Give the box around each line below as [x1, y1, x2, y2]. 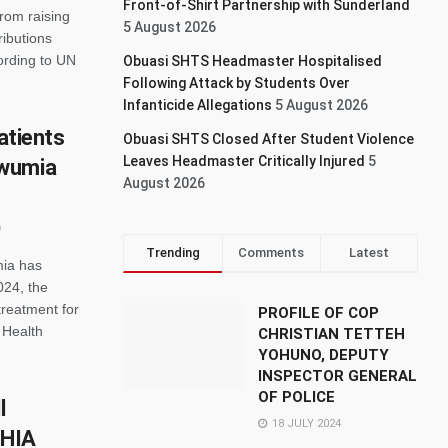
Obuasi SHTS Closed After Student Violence [123, 131, 415, 147]
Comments [238, 245, 305, 260]
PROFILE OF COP [258, 304, 380, 322]
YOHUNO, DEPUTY [258, 346, 390, 364]
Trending [145, 245, 200, 260]
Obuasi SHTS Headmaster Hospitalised [123, 53, 383, 69]
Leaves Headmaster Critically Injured [123, 153, 366, 169]
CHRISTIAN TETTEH [258, 325, 406, 343]
